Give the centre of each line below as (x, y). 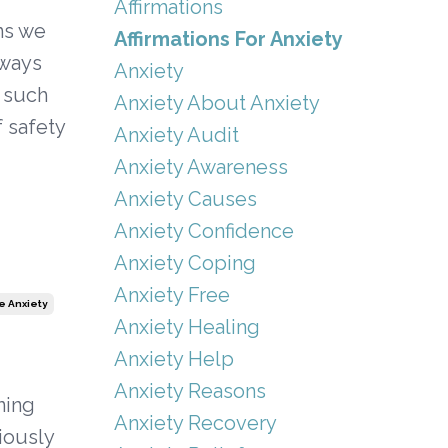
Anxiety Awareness (200, 166)
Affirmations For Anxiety (228, 38)
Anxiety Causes (185, 198)
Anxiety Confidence (203, 230)
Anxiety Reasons (189, 390)
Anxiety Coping (184, 262)
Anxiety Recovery (195, 422)
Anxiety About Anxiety (216, 102)
